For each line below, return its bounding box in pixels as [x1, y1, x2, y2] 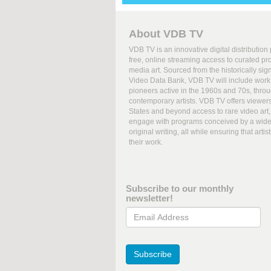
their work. [129, 138, 163, 147]
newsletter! [126, 193, 173, 204]
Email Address [125, 207, 184, 218]
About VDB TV [129, 28, 203, 41]
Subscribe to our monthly [126, 183, 233, 194]
